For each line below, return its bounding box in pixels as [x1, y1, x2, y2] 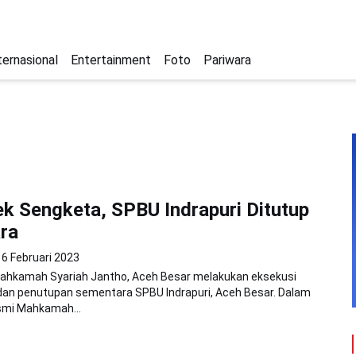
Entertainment [71, 52, 151, 68]
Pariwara [203, 52, 251, 68]
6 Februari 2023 [2, 251, 79, 264]
